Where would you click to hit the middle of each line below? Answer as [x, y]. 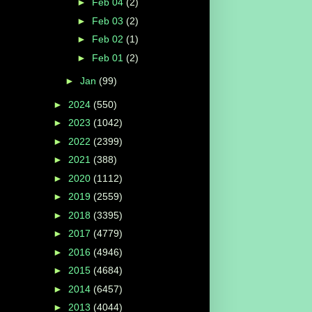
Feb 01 [109, 57]
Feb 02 [109, 39]
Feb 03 [109, 21]
